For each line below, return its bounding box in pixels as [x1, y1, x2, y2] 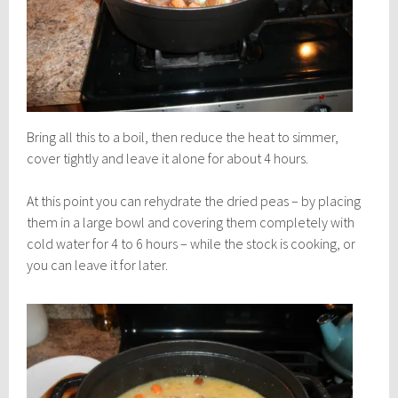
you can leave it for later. [27, 256, 169, 275]
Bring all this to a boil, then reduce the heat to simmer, [27, 128, 339, 147]
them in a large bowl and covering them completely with [27, 213, 355, 232]
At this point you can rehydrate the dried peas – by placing [27, 192, 362, 211]
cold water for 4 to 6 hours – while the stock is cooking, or [27, 235, 356, 253]
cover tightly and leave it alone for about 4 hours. [27, 149, 309, 168]
